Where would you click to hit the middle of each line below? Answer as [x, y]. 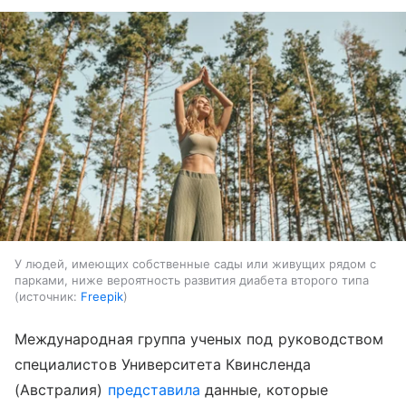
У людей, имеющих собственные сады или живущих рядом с [195, 263]
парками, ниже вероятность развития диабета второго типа [192, 280]
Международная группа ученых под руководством [199, 338]
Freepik [102, 296]
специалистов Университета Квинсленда [163, 364]
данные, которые [264, 389]
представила [154, 389]
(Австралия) [61, 389]
